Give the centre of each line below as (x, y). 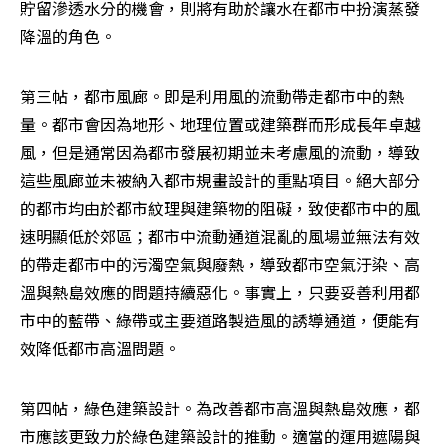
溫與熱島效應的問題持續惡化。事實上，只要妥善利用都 (220, 292)
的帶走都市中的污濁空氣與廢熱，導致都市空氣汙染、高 (220, 264)
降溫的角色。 (68, 36)
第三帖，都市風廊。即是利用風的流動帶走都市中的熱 (212, 96)
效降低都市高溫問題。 (100, 348)
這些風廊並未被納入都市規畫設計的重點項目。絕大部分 (220, 180)
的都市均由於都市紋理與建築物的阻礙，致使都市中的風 (220, 208)
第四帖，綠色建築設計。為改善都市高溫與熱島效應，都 (220, 408)
